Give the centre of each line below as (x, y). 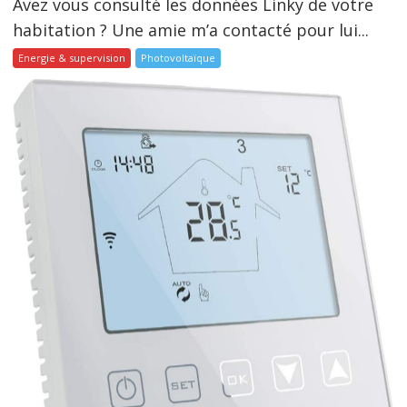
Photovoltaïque (179, 57)
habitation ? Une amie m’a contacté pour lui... (191, 30)
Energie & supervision (72, 57)
